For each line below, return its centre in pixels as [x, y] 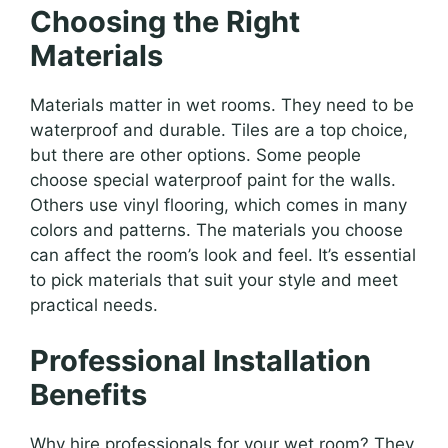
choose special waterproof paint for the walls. [213, 180]
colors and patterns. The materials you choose [216, 230]
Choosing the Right [165, 22]
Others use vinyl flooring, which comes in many [218, 205]
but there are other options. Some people [195, 155]
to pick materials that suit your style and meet [214, 280]
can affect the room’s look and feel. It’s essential [223, 255]
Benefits [88, 394]
